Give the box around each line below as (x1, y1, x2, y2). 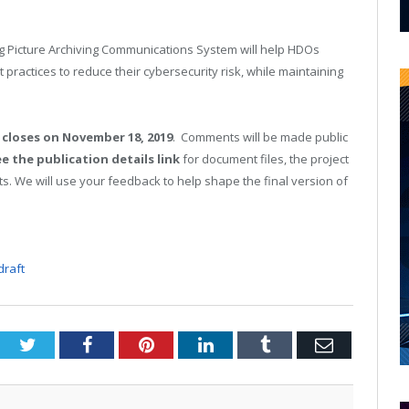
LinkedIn (212, 334, 280, 353)
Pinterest (152, 334, 219, 353)
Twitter (35, 334, 89, 353)
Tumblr (268, 334, 324, 353)
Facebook (90, 334, 163, 353)
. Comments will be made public (173, 128, 348, 145)
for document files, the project (180, 150, 349, 167)
